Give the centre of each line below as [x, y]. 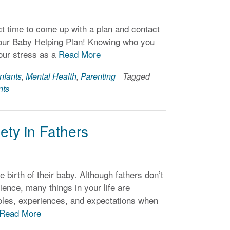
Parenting [98, 76]
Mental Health [51, 76]
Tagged [137, 76]
